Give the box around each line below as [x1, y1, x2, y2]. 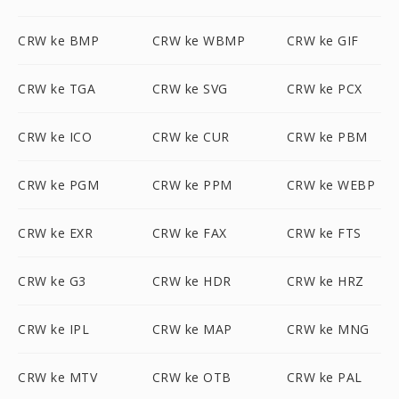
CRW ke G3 [18, 273, 86, 289]
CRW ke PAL [286, 369, 362, 386]
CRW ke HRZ [286, 273, 364, 289]
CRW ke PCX [286, 80, 362, 97]
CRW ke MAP [151, 321, 232, 338]
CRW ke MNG [286, 321, 370, 338]
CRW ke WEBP [286, 176, 376, 193]
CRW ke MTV [18, 369, 97, 386]
